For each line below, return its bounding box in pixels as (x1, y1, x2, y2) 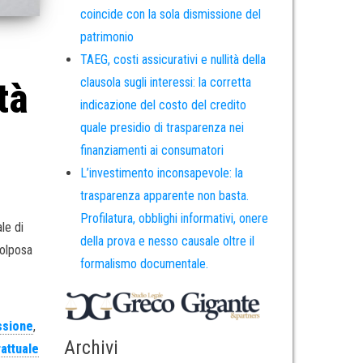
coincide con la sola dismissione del (79, 6, 261, 23)
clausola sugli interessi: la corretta (79, 75, 251, 91)
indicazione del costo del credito (79, 97, 246, 113)
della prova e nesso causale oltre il (79, 233, 254, 250)
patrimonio (79, 29, 134, 45)
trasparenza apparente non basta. (79, 188, 249, 204)
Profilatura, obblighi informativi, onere (79, 211, 268, 227)
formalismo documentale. (79, 256, 208, 272)
